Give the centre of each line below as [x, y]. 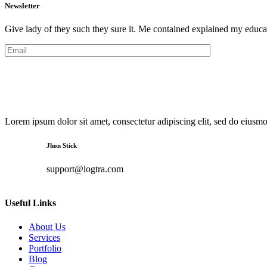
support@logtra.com [85, 169]
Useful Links [30, 203]
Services [44, 237]
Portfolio [45, 248]
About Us [47, 226]
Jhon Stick [62, 146]
